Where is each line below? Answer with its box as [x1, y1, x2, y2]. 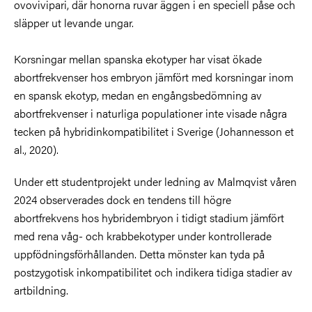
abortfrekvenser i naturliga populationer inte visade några [14, 104, 287, 121]
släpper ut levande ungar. [14, 14, 134, 31]
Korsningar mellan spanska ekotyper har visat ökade [14, 50, 262, 67]
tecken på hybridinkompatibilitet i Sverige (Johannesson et [14, 123, 294, 139]
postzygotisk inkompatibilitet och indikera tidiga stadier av [14, 263, 292, 280]
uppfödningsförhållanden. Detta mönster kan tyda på [14, 245, 265, 262]
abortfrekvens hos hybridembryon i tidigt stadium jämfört [14, 209, 284, 226]
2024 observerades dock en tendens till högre [14, 191, 231, 208]
